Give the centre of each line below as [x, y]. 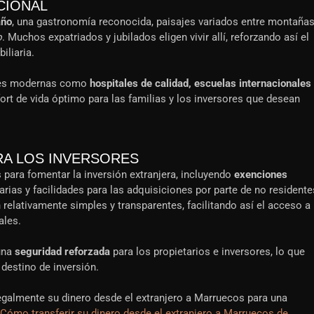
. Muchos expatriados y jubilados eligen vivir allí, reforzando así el [156, 37]
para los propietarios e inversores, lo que [207, 252]
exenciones [261, 175]
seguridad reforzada [62, 252]
